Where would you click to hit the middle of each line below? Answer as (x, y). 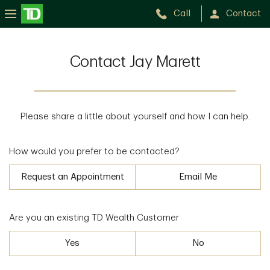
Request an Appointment (72, 177)
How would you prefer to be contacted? (94, 152)
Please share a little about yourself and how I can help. (135, 117)
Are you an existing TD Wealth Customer (94, 218)
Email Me (198, 177)
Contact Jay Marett (135, 62)
